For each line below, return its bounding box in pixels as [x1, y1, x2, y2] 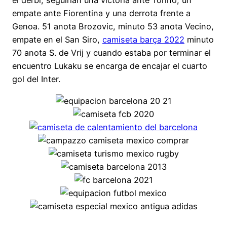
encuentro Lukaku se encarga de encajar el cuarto [12, 61, 207, 71]
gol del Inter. [12, 74, 60, 85]
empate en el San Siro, [12, 34, 102, 45]
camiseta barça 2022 [102, 34, 184, 45]
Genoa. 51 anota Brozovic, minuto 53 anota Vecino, [12, 21, 214, 32]
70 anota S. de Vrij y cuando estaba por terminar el [12, 48, 211, 58]
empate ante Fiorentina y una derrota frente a [12, 8, 191, 19]
